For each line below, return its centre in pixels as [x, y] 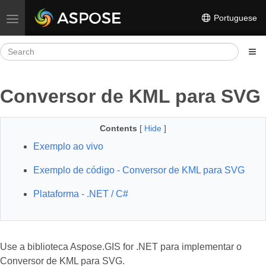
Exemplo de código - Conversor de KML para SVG [139, 170]
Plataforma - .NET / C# [81, 194]
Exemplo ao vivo [68, 146]
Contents [118, 128]
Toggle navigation [45, 18]
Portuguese [234, 18]
